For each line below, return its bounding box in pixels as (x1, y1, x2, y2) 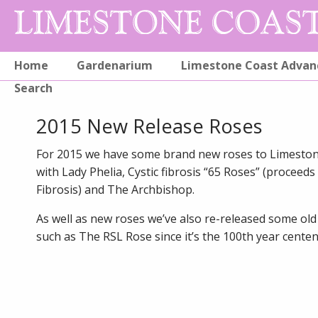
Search (14, 80, 53, 96)
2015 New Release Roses (35, 113, 263, 139)
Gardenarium (77, 57, 153, 73)
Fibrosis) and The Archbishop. (35, 182, 194, 197)
